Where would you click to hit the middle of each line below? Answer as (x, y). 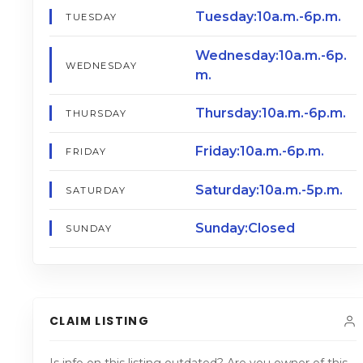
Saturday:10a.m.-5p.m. (269, 190)
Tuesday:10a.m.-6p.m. (268, 17)
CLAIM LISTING (100, 321)
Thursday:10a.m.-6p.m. (270, 113)
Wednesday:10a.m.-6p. (271, 55)
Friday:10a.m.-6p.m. (259, 152)
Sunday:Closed (245, 228)
